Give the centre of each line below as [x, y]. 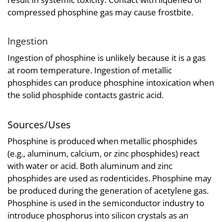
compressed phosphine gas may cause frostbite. [100, 12]
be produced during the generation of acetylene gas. [108, 191]
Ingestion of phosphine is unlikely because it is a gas [107, 57]
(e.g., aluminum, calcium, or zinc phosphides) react [104, 154]
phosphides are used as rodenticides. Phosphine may [110, 178]
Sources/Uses [39, 124]
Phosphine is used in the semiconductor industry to [106, 203]
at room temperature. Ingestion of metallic [90, 70]
